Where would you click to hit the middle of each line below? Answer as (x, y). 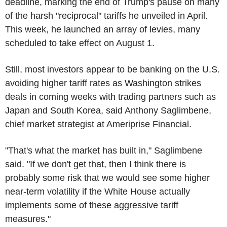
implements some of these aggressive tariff (92, 205)
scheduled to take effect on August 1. (80, 43)
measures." (28, 219)
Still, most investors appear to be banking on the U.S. (112, 69)
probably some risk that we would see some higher (107, 178)
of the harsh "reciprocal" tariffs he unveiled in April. (106, 15)
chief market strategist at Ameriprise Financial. (103, 124)
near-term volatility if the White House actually (98, 191)
